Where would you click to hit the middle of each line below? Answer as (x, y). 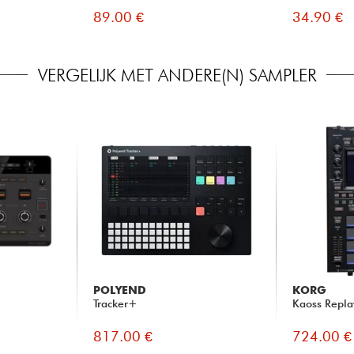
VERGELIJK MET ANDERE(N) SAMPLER (177, 75)
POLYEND (119, 290)
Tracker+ (115, 304)
